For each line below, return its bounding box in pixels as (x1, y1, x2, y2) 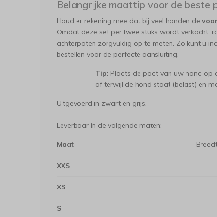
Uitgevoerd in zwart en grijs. (57, 99, 147, 108)
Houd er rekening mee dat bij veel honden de (57, 16, 202, 25)
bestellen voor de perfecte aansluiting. (57, 50, 179, 59)
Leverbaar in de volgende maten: (57, 121, 162, 130)
